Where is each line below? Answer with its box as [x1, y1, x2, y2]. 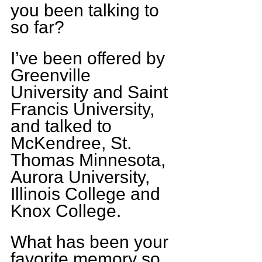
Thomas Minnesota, [11, 150, 170, 170]
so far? [11, 17, 64, 37]
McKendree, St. [11, 133, 136, 153]
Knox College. [11, 201, 121, 220]
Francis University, [11, 99, 159, 119]
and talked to [11, 116, 116, 136]
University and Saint [11, 82, 173, 102]
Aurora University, [11, 167, 154, 187]
